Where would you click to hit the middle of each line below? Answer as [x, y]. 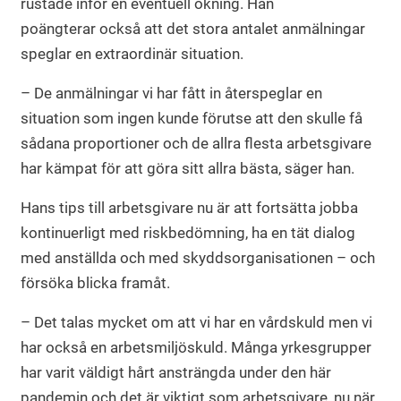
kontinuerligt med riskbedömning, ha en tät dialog [188, 233]
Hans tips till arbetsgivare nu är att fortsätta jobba [189, 208]
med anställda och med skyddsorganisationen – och [198, 258]
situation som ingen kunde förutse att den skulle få [192, 119]
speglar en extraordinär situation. [132, 54]
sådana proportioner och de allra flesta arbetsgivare [196, 144]
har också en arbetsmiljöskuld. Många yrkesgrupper [196, 348]
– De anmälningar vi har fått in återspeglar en [171, 94]
